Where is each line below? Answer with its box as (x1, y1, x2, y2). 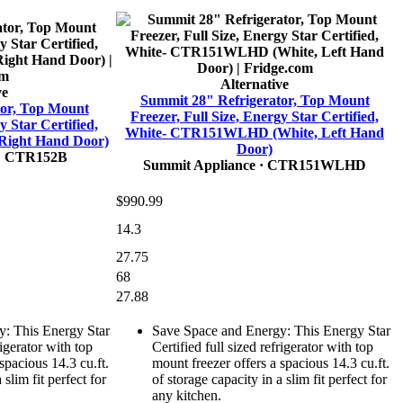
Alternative (220, 76, 289, 93)
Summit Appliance (143, 157, 255, 174)
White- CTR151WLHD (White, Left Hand (125, 125, 384, 141)
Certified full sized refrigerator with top (152, 339, 373, 355)
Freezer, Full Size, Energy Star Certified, (130, 109, 379, 125)
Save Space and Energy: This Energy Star (152, 323, 390, 339)
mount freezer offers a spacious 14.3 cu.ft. (152, 355, 390, 372)
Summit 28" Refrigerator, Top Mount (139, 93, 370, 109)
